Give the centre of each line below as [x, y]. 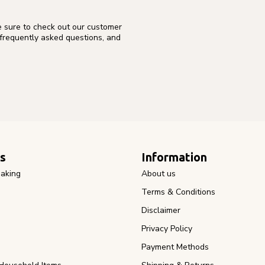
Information [174, 157]
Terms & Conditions [178, 192]
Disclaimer [161, 210]
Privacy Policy [167, 228]
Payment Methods [175, 247]
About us [159, 173]
